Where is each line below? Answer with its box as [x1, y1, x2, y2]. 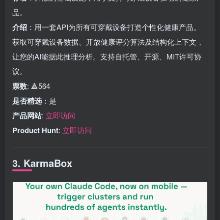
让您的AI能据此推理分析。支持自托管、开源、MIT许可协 [12, 51, 201, 61]
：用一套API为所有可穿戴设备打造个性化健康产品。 [27, 22, 201, 32]
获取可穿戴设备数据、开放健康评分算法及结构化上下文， [12, 36, 204, 47]
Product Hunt [12, 125, 58, 136]
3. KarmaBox [12, 156, 72, 170]
